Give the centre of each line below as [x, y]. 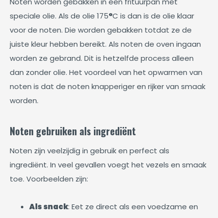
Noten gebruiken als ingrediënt [73, 131]
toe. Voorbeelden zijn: [49, 179]
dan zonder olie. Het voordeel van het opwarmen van [106, 72]
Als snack [49, 207]
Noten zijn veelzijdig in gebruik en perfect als [90, 151]
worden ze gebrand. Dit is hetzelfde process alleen [102, 58]
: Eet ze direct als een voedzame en [133, 207]
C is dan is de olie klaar [153, 16]
